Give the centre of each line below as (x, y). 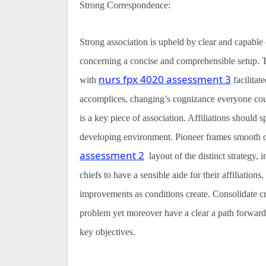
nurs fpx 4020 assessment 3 (165, 79)
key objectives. (107, 232)
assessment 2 (112, 155)
